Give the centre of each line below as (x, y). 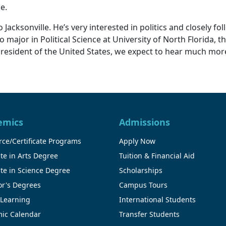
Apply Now (137, 141)
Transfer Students (149, 214)
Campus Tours (143, 185)
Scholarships (141, 170)
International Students (157, 199)
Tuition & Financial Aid (157, 155)
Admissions (145, 122)
